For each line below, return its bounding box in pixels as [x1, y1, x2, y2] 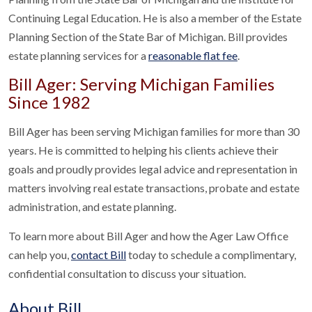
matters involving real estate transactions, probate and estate [8, 181, 299, 194]
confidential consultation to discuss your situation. [8, 267, 246, 280]
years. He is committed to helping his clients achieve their [8, 143, 279, 157]
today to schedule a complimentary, [126, 248, 296, 261]
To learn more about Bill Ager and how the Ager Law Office [8, 229, 288, 242]
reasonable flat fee [148, 49, 237, 62]
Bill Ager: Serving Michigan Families [8, 74, 274, 94]
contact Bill [71, 248, 126, 261]
